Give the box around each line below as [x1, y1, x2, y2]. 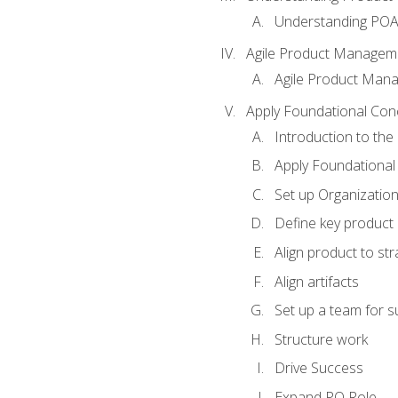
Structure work [274, 329, 368, 349]
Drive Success [274, 358, 363, 378]
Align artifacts [274, 271, 359, 291]
